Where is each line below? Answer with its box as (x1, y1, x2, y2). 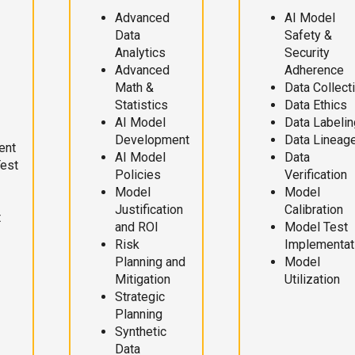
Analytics (115, 45, 166, 61)
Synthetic (115, 324, 166, 340)
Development (115, 132, 189, 148)
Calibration (284, 202, 343, 218)
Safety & (284, 28, 332, 44)
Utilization (284, 272, 340, 288)
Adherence (284, 63, 344, 78)
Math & (115, 80, 154, 96)
